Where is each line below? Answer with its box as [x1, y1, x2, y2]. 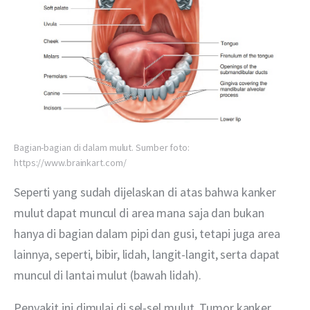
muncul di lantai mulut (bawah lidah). [14, 266, 201, 283]
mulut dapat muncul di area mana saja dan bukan [14, 204, 267, 221]
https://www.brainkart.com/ [14, 156, 127, 169]
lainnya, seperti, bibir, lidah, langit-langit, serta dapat [14, 246, 283, 262]
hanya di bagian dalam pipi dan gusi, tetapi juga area [14, 225, 283, 241]
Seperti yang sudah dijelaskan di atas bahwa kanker [14, 183, 280, 200]
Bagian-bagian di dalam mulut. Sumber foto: [14, 140, 190, 154]
